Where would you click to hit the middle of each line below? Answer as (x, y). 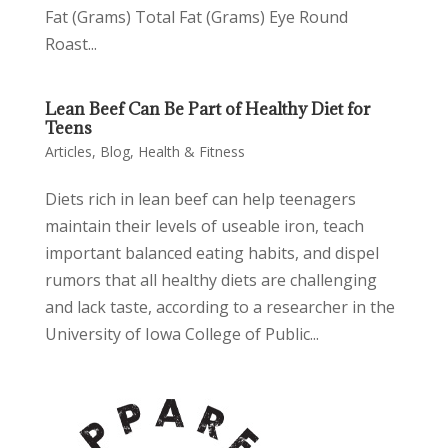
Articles (68, 151)
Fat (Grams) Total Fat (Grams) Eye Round (196, 17)
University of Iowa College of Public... (181, 334)
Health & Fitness (191, 151)
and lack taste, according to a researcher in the (219, 307)
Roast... (70, 44)
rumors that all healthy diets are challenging (210, 280)
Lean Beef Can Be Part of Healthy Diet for (207, 109)
